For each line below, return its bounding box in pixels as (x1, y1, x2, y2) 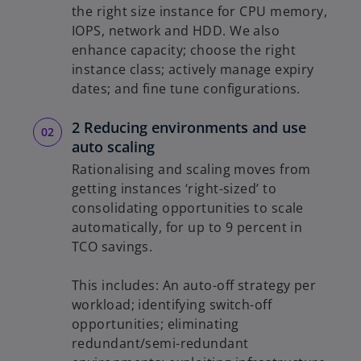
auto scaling (72, 136, 155, 156)
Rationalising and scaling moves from (72, 160, 311, 178)
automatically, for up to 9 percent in (72, 218, 303, 236)
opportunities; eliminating (72, 314, 239, 333)
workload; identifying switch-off (72, 295, 272, 313)
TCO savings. (72, 237, 153, 255)
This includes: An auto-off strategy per (72, 276, 317, 294)
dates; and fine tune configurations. (72, 79, 301, 98)
